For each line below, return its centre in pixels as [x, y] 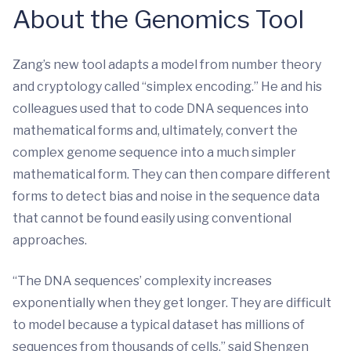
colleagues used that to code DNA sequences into [161, 109]
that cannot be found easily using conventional [152, 218]
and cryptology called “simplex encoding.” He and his [167, 87]
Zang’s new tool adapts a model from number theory [167, 65]
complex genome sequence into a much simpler [154, 152]
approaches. [50, 240]
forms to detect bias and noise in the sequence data [166, 196]
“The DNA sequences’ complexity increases [142, 281]
